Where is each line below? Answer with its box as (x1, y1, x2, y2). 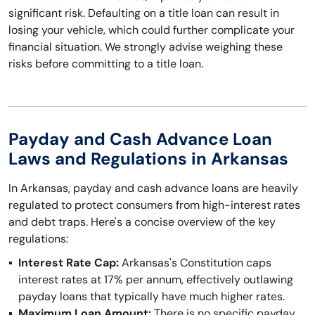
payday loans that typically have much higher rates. (18, 289, 285, 304)
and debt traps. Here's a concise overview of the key (8, 214, 276, 229)
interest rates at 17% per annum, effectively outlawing (18, 272, 293, 287)
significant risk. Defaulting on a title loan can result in (8, 6, 279, 20)
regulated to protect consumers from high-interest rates (8, 198, 300, 212)
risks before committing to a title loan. (8, 56, 203, 71)
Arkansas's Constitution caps (119, 255, 271, 270)
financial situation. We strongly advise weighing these (8, 39, 283, 54)
